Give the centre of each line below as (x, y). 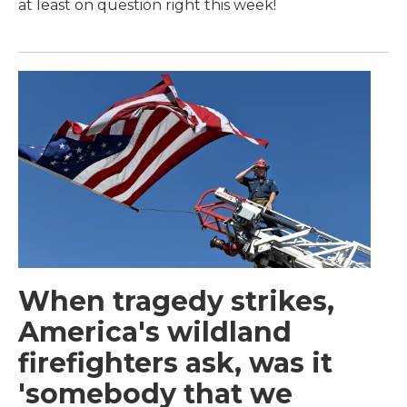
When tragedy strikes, (176, 301)
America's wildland (155, 332)
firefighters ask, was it (175, 362)
